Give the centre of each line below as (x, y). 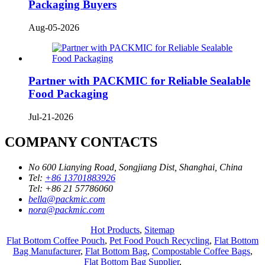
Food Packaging (68, 94)
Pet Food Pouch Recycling (159, 240)
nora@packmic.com (67, 209)
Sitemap (159, 230)
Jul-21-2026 (51, 117)
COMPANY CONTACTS (81, 142)
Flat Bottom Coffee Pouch (56, 240)
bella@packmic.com (67, 199)
